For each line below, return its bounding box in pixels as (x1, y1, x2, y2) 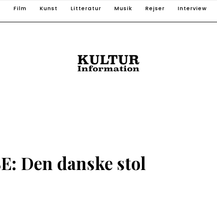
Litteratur (71, 4, 101, 12)
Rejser (145, 4, 165, 12)
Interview (178, 4, 207, 12)
